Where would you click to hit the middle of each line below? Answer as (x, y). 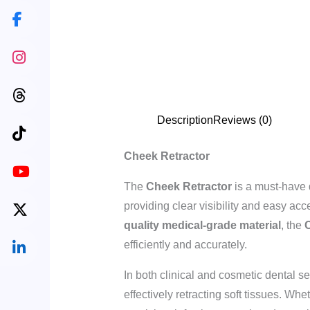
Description (185, 120)
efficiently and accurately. (185, 244)
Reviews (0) (242, 120)
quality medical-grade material (202, 225)
